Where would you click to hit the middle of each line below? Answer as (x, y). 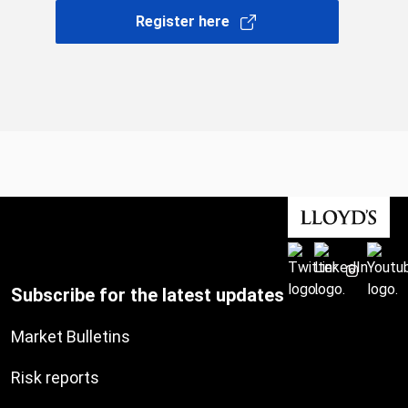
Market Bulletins (71, 337)
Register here (182, 21)
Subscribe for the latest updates (148, 295)
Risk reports (55, 377)
